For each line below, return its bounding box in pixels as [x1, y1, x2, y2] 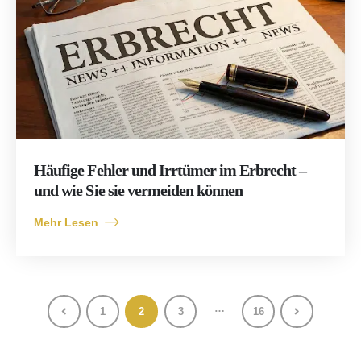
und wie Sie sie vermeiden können [34, 181, 243, 199]
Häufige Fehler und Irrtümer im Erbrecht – [34, 161, 307, 179]
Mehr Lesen [34, 216, 99, 230]
